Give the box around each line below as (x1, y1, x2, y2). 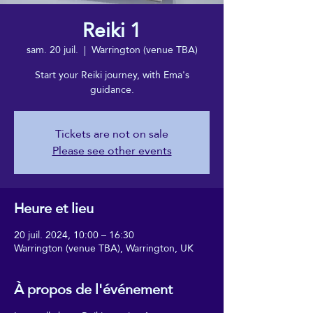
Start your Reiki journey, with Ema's (34, 65, 189, 84)
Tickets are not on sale (55, 122, 168, 145)
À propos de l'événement (14, 275, 173, 303)
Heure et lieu (14, 194, 94, 221)
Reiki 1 (82, 11, 141, 49)
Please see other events (52, 139, 172, 161)
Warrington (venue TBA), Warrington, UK (14, 238, 194, 257)
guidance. (89, 80, 134, 99)
